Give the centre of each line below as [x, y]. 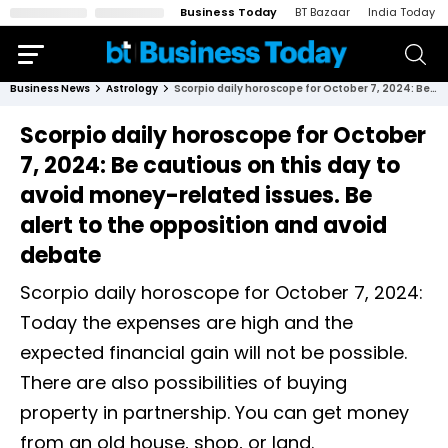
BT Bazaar [322, 12]
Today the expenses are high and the [186, 322]
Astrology [132, 88]
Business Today [228, 12]
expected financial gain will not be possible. [213, 352]
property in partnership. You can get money [214, 412]
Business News [50, 88]
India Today [401, 12]
